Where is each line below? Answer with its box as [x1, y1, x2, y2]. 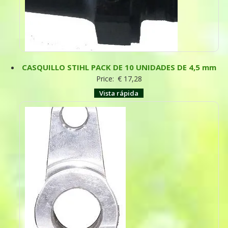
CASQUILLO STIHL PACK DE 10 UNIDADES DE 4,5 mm [21, 62, 216, 72]
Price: [96, 73, 116, 83]
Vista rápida [99, 88, 139, 98]
